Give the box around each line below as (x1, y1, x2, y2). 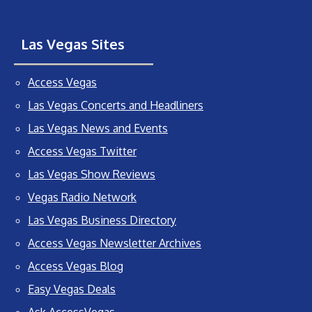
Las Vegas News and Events (28, 121, 168, 136)
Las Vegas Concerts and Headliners (28, 98, 203, 113)
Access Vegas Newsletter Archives (28, 236, 201, 251)
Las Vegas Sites (21, 35, 125, 54)
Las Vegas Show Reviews (28, 167, 155, 182)
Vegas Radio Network (28, 190, 136, 205)
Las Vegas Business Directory (28, 213, 176, 228)
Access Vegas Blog (28, 259, 123, 274)
